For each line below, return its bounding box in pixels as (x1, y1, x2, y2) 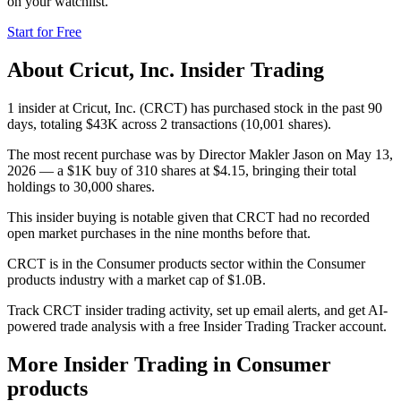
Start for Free (7, 23, 81, 39)
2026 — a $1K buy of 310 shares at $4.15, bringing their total (7, 162, 356, 178)
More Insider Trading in (7, 352, 236, 376)
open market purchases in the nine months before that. (7, 225, 311, 241)
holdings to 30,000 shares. (7, 178, 155, 194)
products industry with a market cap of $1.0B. (7, 271, 266, 287)
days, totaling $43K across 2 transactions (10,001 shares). (7, 115, 331, 132)
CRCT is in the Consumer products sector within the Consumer (7, 255, 365, 271)
